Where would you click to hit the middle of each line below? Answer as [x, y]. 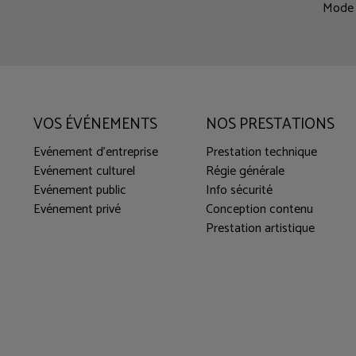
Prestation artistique [260, 229]
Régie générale [245, 172]
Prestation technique [261, 153]
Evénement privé [77, 210]
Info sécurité [239, 191]
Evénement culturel [84, 172]
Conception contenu [259, 210]
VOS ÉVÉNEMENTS [95, 124]
